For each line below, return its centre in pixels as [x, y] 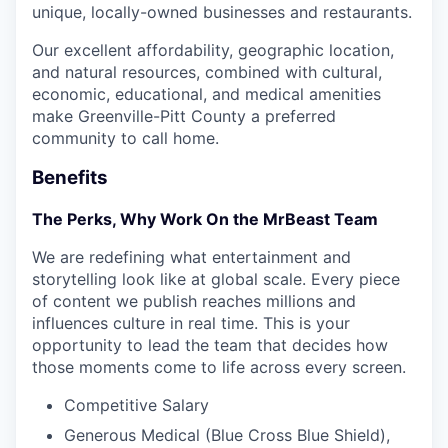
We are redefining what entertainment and [191, 257]
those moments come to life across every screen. [219, 367]
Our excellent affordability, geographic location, [213, 49]
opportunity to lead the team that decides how [210, 345]
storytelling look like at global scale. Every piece [216, 279]
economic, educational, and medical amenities [206, 93]
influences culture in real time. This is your [191, 323]
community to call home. [125, 137]
